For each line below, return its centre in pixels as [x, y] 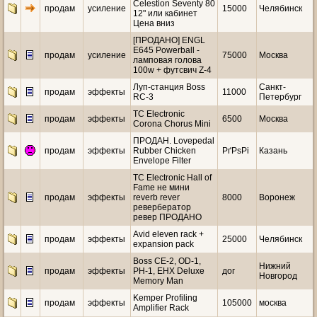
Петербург [280, 97]
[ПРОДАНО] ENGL [169, 40]
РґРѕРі [236, 151]
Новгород [278, 276]
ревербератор [162, 207]
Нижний [275, 266]
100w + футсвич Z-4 [172, 70]
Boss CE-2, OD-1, [167, 261]
